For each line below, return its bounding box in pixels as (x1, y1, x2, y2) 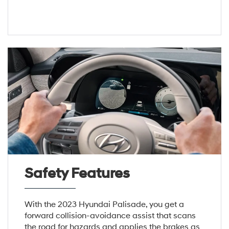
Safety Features (24, 164, 130, 182)
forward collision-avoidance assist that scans (24, 210, 196, 221)
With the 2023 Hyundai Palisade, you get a (24, 199, 184, 210)
